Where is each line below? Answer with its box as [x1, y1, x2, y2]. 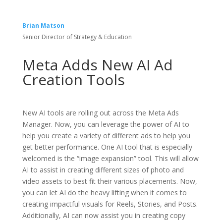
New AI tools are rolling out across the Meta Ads [22, 108, 179, 118]
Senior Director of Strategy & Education [22, 33, 132, 42]
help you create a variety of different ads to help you [22, 131, 190, 141]
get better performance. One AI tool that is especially [22, 142, 192, 152]
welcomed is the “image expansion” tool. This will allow [22, 154, 199, 164]
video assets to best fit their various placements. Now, [22, 176, 197, 186]
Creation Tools [22, 69, 125, 90]
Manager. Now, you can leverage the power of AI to [22, 119, 189, 129]
